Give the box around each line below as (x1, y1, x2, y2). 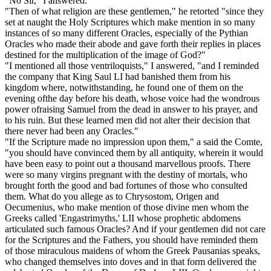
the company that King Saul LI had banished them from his (5, 71, 230, 82)
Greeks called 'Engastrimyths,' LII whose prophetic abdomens (5, 213, 241, 224)
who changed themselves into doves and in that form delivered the (5, 256, 256, 267)
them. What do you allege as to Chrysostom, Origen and (5, 191, 219, 202)
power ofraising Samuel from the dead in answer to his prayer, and (5, 104, 258, 115)
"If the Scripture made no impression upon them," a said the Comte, (5, 137, 263, 148)
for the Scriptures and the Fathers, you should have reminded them (5, 235, 258, 246)
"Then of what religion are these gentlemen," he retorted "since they (5, 6, 264, 17)
